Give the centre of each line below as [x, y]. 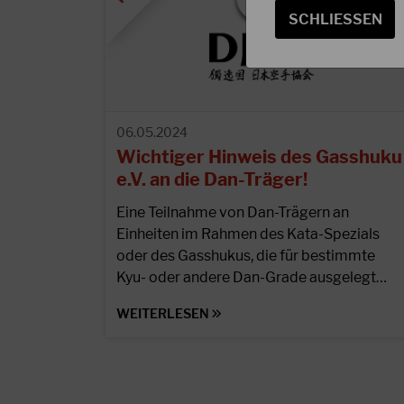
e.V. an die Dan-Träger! [212, 180]
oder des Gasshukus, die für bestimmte [246, 256]
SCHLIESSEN [335, 20]
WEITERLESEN [164, 314]
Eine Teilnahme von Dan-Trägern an [233, 213]
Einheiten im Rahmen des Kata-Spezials [248, 234]
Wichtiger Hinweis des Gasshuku [259, 157]
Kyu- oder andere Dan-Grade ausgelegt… [252, 278]
